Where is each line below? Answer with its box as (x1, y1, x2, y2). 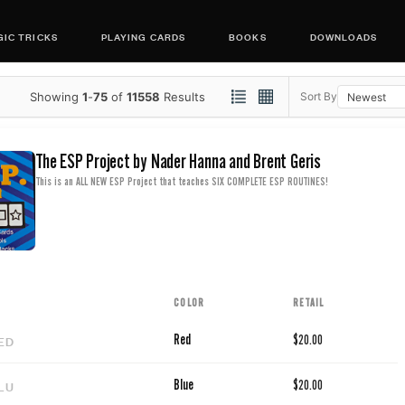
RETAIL (293, 297, 325, 309)
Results (159, 89, 212, 104)
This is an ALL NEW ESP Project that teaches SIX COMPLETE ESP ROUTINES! (36, 174, 328, 188)
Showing (29, 89, 82, 104)
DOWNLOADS (309, 28, 378, 44)
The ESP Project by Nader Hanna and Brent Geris (36, 150, 321, 173)
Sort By (299, 89, 337, 103)
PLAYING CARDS (100, 28, 186, 44)
